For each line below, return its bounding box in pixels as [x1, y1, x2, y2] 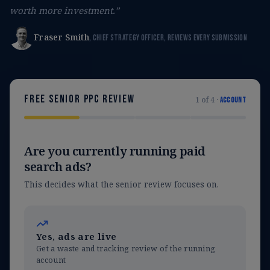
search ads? [24, 158, 92, 175]
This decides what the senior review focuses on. [24, 178, 219, 190]
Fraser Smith [34, 32, 90, 43]
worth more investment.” [10, 4, 119, 16]
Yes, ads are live [36, 230, 117, 242]
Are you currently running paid [24, 142, 206, 159]
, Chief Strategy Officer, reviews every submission [89, 33, 247, 43]
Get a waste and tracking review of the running [36, 243, 216, 254]
